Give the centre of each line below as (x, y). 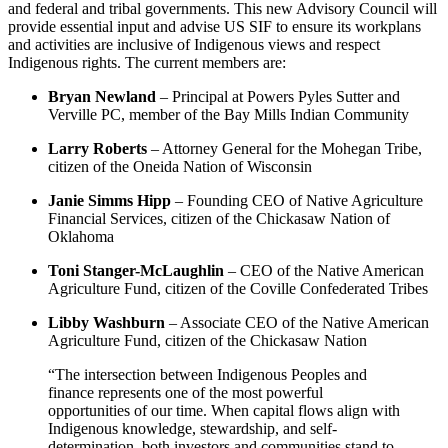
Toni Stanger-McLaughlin (136, 271)
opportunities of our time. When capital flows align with (224, 411)
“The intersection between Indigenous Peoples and (207, 375)
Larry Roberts (99, 149)
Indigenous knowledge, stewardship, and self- (192, 429)
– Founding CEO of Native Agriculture (297, 201)
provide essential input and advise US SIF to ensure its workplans (214, 27)
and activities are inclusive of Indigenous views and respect (194, 45)
